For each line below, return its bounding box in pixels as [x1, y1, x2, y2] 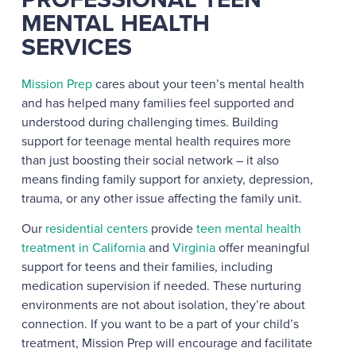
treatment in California [21, 238, 145, 257]
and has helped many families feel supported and [21, 93, 294, 112]
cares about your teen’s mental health [91, 74, 304, 93]
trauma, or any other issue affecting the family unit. [21, 188, 305, 207]
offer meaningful [215, 238, 310, 257]
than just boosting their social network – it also [21, 150, 279, 169]
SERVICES [21, 29, 132, 64]
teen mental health [195, 219, 301, 238]
